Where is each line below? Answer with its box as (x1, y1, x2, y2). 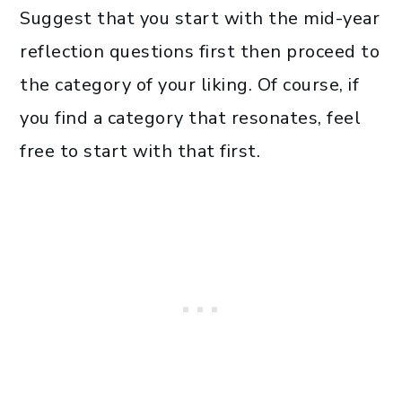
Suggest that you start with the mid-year (20, 6, 380, 31)
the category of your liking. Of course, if (20, 73, 359, 98)
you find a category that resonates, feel (20, 106, 361, 131)
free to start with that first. (20, 139, 260, 164)
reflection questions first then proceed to (20, 39, 380, 65)
